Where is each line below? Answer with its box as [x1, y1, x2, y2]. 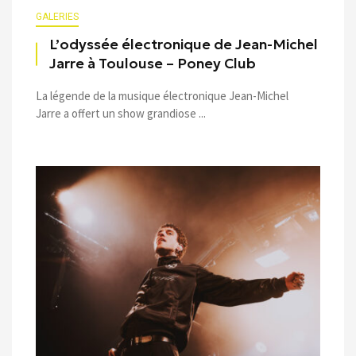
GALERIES [36, 10, 79, 22]
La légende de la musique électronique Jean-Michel [36, 87, 288, 103]
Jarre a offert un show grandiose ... [36, 105, 206, 121]
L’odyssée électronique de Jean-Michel [49, 35, 318, 53]
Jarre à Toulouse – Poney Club [49, 54, 256, 72]
